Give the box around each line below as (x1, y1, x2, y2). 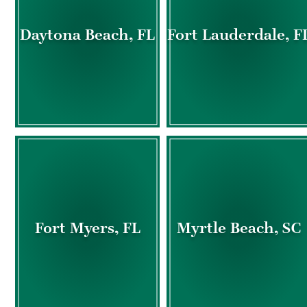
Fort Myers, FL (34, 218, 140, 237)
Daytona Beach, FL (20, 25, 155, 45)
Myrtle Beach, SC (177, 218, 301, 237)
